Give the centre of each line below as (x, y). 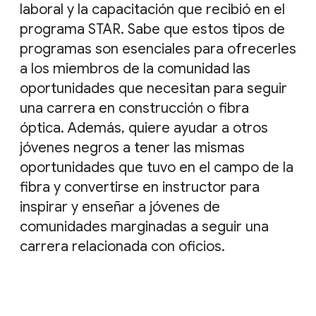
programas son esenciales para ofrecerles (158, 49)
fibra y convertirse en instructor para (140, 188)
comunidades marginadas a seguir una (144, 227)
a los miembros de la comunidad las (135, 69)
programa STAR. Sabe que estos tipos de (152, 30)
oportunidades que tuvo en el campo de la (157, 168)
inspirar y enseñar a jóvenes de (120, 207)
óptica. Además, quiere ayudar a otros (144, 128)
